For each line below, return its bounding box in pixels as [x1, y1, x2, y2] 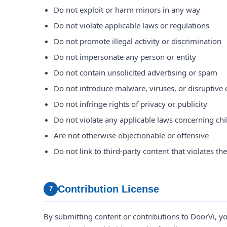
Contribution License [58, 183, 159, 195]
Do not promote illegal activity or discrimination [54, 36, 221, 46]
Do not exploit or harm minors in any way [54, 5, 200, 15]
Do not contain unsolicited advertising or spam [54, 67, 217, 78]
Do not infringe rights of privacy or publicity [54, 99, 207, 109]
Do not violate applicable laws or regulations [54, 20, 209, 30]
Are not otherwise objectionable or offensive [54, 130, 209, 140]
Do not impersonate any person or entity [54, 52, 196, 62]
